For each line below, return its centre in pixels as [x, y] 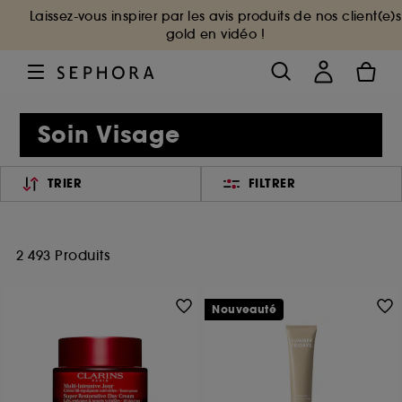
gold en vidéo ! [215, 34]
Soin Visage [109, 135]
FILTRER [272, 184]
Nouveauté [245, 310]
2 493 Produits [63, 255]
